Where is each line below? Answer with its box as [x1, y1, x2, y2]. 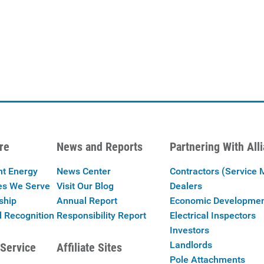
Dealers [169, 180, 202, 192]
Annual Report [56, 195, 117, 206]
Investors [169, 225, 209, 236]
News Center [56, 166, 111, 177]
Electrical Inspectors [169, 210, 256, 221]
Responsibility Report [56, 210, 146, 221]
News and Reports [56, 140, 143, 154]
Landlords [169, 239, 212, 250]
